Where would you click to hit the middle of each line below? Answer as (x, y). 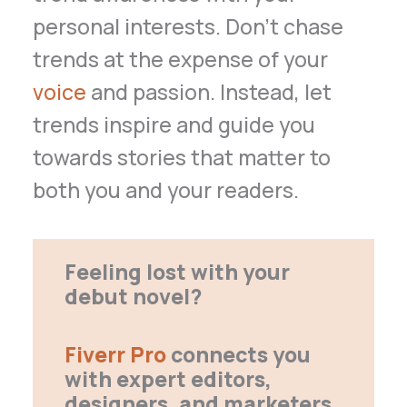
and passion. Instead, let (209, 91)
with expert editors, (168, 379)
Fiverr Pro (115, 355)
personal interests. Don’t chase (189, 26)
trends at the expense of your (181, 59)
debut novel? (133, 297)
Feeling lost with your (177, 272)
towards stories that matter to (182, 157)
